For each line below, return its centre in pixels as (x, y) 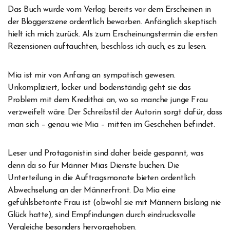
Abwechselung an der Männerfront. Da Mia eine (92, 191)
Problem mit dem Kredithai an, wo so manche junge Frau (108, 100)
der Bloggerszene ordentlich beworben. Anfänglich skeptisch (112, 22)
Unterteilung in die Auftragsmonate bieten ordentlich (102, 178)
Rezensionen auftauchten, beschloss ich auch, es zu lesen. (107, 47)
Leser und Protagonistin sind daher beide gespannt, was (106, 154)
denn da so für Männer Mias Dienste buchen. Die (93, 166)
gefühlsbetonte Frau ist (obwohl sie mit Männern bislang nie (114, 203)
